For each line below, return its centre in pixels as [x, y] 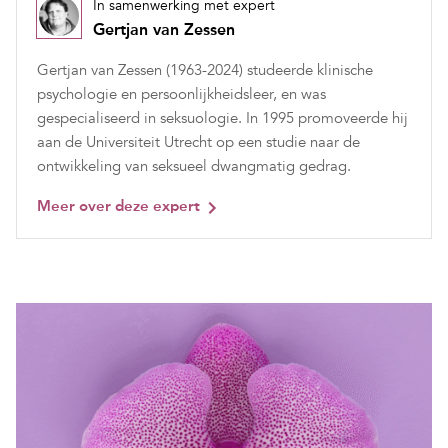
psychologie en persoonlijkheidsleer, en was [181, 93]
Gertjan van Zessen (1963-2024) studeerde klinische [205, 69]
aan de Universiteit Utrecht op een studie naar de [198, 141]
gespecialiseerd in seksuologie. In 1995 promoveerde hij [222, 117]
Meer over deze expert [118, 205]
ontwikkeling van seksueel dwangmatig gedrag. [194, 165]
